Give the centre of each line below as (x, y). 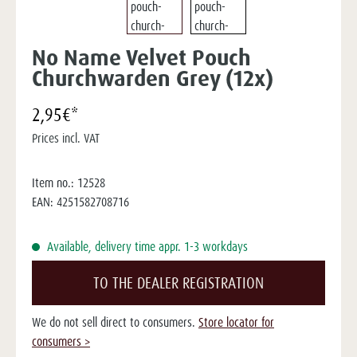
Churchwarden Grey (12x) (153, 78)
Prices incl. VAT (66, 138)
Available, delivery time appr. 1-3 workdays (146, 247)
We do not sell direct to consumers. (115, 322)
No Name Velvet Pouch (141, 57)
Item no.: (53, 183)
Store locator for (236, 322)
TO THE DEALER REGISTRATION (178, 283)
